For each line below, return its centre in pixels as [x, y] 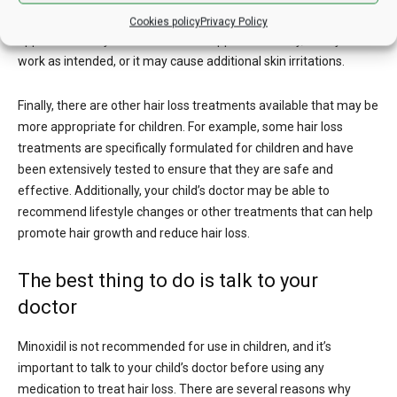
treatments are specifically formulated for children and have [186, 148]
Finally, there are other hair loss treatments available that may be [198, 105]
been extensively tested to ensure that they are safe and [175, 169]
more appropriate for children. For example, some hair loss [180, 126]
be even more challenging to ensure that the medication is [179, 18]
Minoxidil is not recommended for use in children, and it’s [175, 346]
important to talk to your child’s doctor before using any [171, 367]
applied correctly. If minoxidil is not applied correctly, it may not [190, 39]
